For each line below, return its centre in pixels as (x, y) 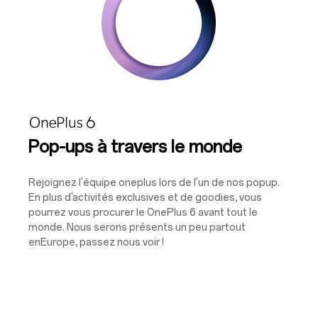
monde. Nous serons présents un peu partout (137, 227)
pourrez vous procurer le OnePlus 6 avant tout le (143, 212)
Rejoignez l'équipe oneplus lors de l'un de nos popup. (154, 182)
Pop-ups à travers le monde (135, 146)
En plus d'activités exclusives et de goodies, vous (145, 197)
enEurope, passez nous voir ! (96, 242)
